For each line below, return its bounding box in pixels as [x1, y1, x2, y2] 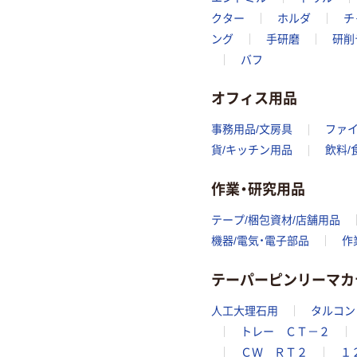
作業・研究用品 [211, 177, 305, 198]
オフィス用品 [211, 86, 297, 108]
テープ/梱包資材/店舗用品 [211, 214, 340, 227]
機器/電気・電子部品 [211, 234, 309, 248]
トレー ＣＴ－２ [241, 324, 330, 338]
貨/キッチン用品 [211, 143, 292, 157]
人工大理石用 [211, 304, 278, 317]
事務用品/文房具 [211, 123, 292, 136]
